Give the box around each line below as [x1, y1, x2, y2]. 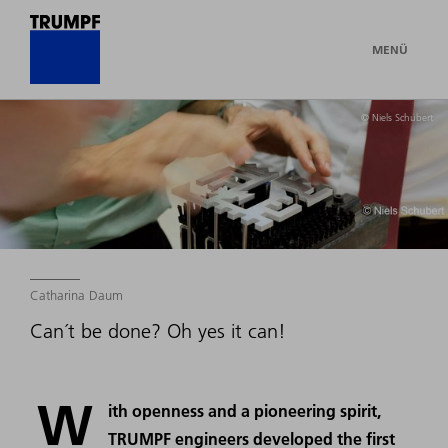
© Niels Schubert [361, 111, 433, 124]
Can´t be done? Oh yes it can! [30, 319, 286, 344]
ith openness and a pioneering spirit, [108, 400, 382, 422]
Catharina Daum [30, 287, 123, 304]
